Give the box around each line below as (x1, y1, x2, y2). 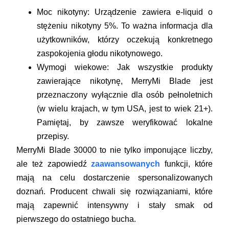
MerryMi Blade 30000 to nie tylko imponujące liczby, (16, 146, 213, 155)
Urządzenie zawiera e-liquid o (89, 8, 213, 17)
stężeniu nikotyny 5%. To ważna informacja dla (37, 21, 213, 31)
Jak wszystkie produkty (109, 63, 213, 72)
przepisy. (37, 132, 70, 141)
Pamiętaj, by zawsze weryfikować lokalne (37, 118, 213, 127)
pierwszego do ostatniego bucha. (16, 215, 136, 224)
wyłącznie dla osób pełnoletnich (91, 90, 213, 100)
